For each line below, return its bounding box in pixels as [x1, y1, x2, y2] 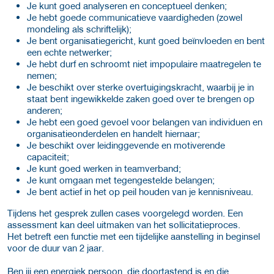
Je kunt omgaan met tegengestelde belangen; [27, 174, 215, 185]
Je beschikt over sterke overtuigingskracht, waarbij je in [27, 81, 254, 92]
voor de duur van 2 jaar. [7, 242, 104, 253]
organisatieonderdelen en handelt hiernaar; [27, 127, 200, 139]
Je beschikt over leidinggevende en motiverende [27, 139, 225, 150]
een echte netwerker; [27, 46, 112, 57]
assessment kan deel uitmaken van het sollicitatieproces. [7, 218, 240, 230]
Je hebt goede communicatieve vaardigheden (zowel [27, 11, 242, 23]
